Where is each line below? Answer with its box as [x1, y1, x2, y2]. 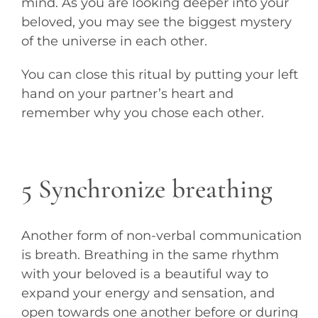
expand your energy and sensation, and [21, 285, 275, 302]
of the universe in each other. [21, 33, 207, 49]
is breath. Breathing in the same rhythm [21, 247, 279, 263]
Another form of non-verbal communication [21, 228, 302, 244]
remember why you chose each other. [21, 104, 264, 121]
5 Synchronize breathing [21, 173, 273, 206]
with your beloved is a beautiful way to [21, 266, 268, 283]
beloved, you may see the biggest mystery [21, 13, 292, 30]
